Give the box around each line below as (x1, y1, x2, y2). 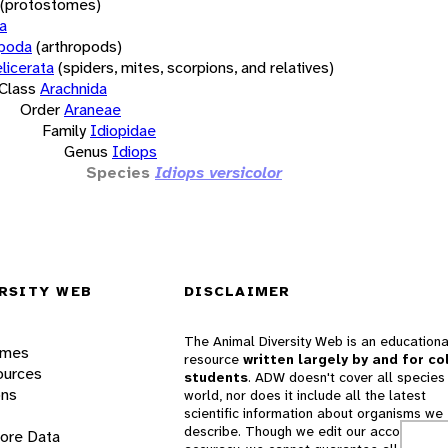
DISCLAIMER (184, 282, 291, 301)
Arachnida (40, 77, 107, 99)
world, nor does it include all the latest (184, 386, 426, 405)
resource (184, 350, 243, 369)
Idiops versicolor (155, 161, 282, 183)
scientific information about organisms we (184, 404, 443, 423)
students (184, 368, 248, 387)
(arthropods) (36, 35, 122, 57)
